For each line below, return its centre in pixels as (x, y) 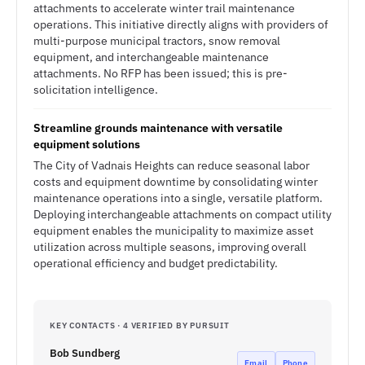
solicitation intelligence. (96, 90)
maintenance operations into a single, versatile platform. (178, 198)
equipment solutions (87, 144)
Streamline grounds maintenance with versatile (158, 128)
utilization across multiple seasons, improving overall (170, 247)
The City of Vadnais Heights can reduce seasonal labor (172, 165)
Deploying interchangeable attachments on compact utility (182, 214)
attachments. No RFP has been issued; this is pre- (161, 73)
